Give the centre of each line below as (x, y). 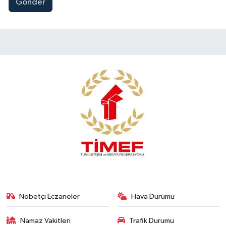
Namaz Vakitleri (46, 221)
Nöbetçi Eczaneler (50, 196)
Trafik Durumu (152, 221)
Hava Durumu (153, 196)
